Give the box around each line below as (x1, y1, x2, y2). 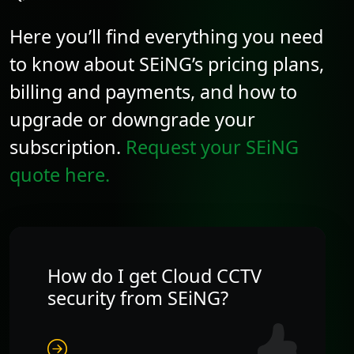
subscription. (9, 134, 126, 160)
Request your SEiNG (126, 134, 299, 160)
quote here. (9, 161, 110, 187)
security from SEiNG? (47, 284, 228, 311)
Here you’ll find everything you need (9, 23, 323, 49)
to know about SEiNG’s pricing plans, (9, 51, 324, 77)
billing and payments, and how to (9, 78, 297, 104)
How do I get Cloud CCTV (47, 262, 262, 288)
